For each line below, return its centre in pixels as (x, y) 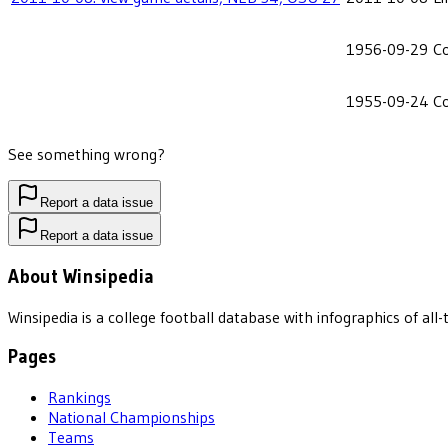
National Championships (131, 417)
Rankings (79, 397)
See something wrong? (86, 154)
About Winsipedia (81, 277)
